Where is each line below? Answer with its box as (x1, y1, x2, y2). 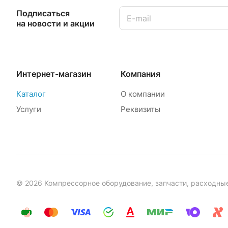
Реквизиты (120, 104, 160, 115)
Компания (120, 69, 160, 79)
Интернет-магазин (16, 69, 91, 79)
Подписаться (16, 8, 70, 18)
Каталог (16, 89, 46, 99)
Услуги (16, 104, 41, 115)
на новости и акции (16, 18, 95, 28)
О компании (120, 89, 165, 99)
